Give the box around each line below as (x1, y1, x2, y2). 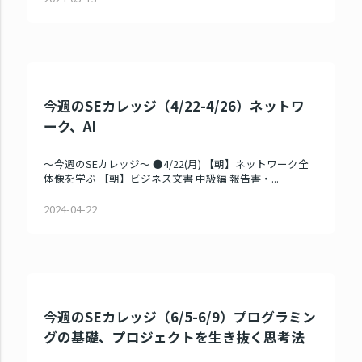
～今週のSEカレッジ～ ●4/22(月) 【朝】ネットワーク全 (44, 156, 309, 172)
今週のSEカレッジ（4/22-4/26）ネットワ (44, 96, 305, 116)
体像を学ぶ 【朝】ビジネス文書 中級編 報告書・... (44, 170, 280, 187)
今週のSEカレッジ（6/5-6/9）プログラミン (44, 307, 317, 327)
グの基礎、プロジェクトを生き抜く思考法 (44, 327, 305, 347)
